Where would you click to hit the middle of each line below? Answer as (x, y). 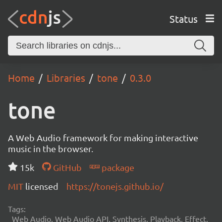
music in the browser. (51, 148)
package (117, 167)
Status (183, 18)
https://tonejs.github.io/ (115, 186)
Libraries (66, 78)
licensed (42, 186)
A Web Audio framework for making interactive (103, 138)
